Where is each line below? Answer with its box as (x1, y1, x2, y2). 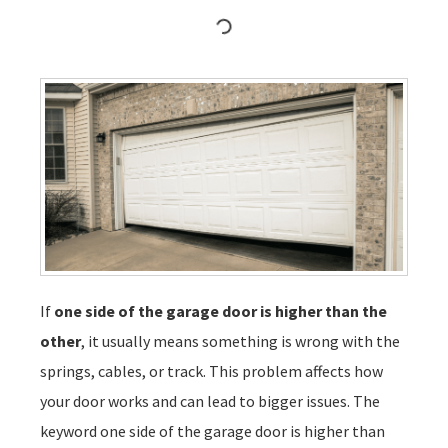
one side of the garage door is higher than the (54, 300, 387, 321)
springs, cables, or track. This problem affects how (40, 360, 383, 381)
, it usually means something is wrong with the (81, 330, 400, 351)
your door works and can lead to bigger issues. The (40, 390, 380, 411)
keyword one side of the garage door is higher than (40, 420, 385, 441)
